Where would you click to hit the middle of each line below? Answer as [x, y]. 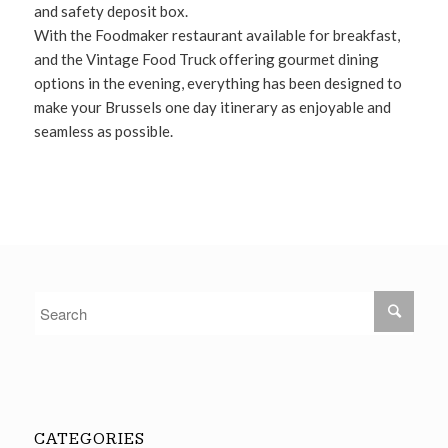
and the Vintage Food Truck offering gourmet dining [206, 58]
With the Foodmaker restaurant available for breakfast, [216, 34]
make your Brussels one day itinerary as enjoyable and [212, 106]
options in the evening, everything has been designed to [217, 82]
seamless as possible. [103, 130]
